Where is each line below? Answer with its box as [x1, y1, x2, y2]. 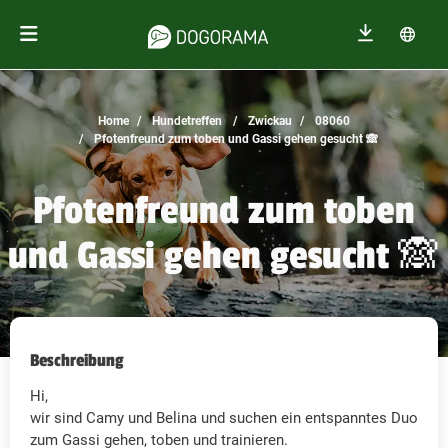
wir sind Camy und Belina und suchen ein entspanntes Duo [30, 409, 418, 428]
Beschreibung [30, 350, 124, 372]
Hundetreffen [149, 114, 222, 128]
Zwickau [245, 114, 292, 128]
